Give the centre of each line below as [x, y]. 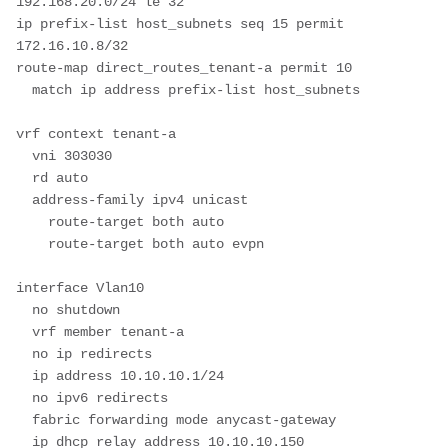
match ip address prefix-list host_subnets [24, 89]
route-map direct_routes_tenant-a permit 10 [184, 67]
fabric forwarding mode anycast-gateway [24, 419]
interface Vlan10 [80, 287]
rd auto [24, 177]
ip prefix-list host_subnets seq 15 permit [180, 23]
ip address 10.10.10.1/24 [24, 375]
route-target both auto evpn [32, 243]
